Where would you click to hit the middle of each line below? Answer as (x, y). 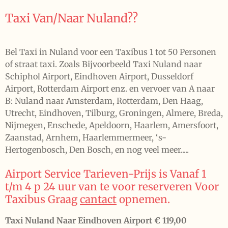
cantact (98, 199)
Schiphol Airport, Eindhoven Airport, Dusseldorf (99, 76)
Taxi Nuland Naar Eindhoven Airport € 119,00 (96, 220)
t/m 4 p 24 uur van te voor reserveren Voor (112, 187)
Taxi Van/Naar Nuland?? (72, 18)
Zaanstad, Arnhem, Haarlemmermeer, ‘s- (86, 137)
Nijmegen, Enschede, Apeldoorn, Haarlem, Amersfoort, (112, 125)
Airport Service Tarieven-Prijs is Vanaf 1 (106, 174)
